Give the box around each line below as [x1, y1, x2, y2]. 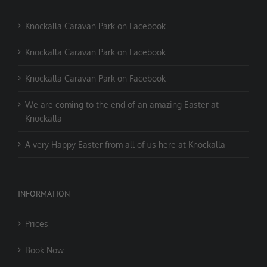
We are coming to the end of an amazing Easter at [25, 100, 219, 110]
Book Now [25, 245, 64, 256]
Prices [25, 219, 48, 229]
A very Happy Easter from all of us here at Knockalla [25, 139, 225, 150]
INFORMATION [18, 188, 70, 200]
